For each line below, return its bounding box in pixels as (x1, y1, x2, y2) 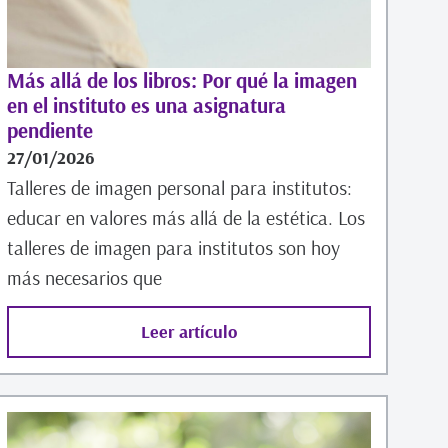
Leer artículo (140, 319, 237, 343)
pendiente (6, 116, 93, 143)
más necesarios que (6, 264, 162, 290)
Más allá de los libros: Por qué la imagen (6, 66, 357, 93)
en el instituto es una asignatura (6, 91, 286, 118)
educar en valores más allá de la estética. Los (6, 204, 365, 230)
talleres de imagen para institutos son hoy (6, 234, 340, 260)
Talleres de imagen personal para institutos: (6, 174, 352, 200)
